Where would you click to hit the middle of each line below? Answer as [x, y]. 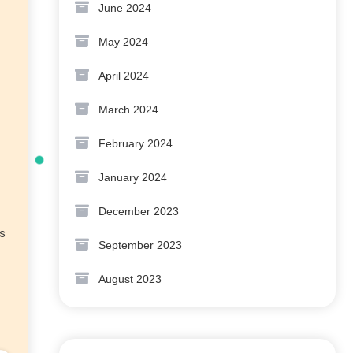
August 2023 [130, 279]
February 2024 [136, 143]
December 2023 [139, 211]
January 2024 [133, 177]
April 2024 [124, 76]
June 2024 [125, 8]
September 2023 [140, 245]
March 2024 [128, 110]
